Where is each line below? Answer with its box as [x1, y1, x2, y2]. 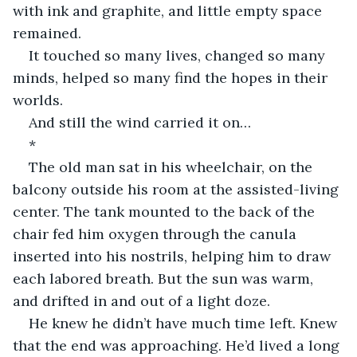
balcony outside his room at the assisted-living [13, 179, 343, 198]
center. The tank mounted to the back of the [13, 202, 319, 221]
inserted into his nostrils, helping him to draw [13, 246, 335, 265]
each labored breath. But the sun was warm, [13, 269, 317, 288]
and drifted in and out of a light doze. [13, 291, 270, 310]
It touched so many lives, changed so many [29, 45, 329, 65]
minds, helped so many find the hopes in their [13, 68, 331, 87]
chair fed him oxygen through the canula [13, 224, 300, 243]
